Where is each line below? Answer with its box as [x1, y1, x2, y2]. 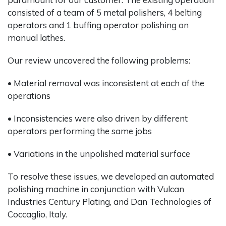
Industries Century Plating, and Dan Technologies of [8, 196, 211, 207]
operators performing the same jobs [8, 125, 152, 136]
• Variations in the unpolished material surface [8, 148, 190, 159]
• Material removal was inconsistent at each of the [8, 77, 204, 88]
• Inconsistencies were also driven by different [8, 112, 188, 124]
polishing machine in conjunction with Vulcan [8, 183, 184, 194]
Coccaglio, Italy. [8, 208, 67, 219]
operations [8, 90, 50, 101]
